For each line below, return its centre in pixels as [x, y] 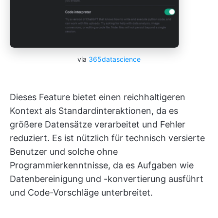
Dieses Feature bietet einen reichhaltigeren [98, 97]
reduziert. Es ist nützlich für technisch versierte [107, 138]
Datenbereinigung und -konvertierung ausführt [107, 179]
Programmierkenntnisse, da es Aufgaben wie [102, 165]
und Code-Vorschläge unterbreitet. [81, 192]
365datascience [115, 59]
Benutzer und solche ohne [64, 151]
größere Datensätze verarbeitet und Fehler [98, 124]
